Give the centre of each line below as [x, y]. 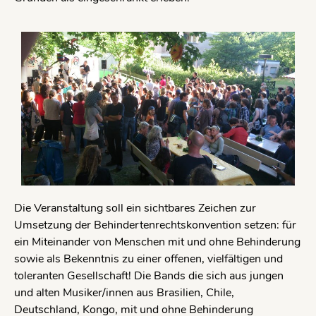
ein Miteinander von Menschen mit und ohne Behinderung [157, 242]
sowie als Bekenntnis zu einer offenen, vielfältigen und [148, 259]
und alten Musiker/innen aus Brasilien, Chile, [124, 293]
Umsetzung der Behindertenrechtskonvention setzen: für [155, 225]
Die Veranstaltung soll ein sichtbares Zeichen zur [135, 208]
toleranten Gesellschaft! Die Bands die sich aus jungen [149, 276]
